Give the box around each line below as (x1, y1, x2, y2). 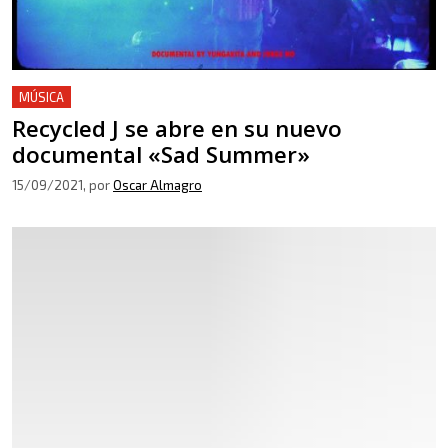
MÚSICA (19, 88, 64, 105)
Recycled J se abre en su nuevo (12, 112, 342, 144)
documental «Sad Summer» (12, 138, 310, 170)
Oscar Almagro (113, 176, 202, 193)
